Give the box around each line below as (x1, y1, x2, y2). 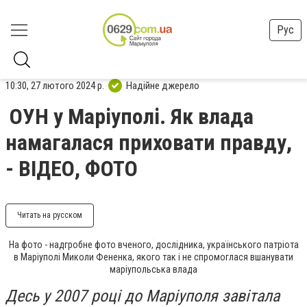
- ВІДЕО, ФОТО (5, 156, 138, 182)
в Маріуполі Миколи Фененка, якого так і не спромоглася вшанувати (14, 251, 293, 262)
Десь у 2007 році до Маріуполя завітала (5, 286, 280, 306)
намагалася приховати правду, (5, 130, 292, 156)
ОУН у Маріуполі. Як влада (10, 103, 254, 130)
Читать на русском (17, 210, 82, 220)
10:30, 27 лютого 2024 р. (5, 79, 104, 92)
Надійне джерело (126, 79, 199, 92)
